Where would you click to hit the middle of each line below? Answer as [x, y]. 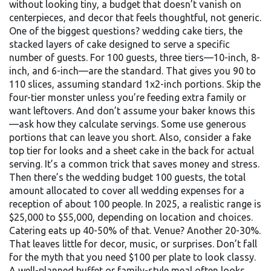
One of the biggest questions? [76, 31]
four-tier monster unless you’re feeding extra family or [128, 97]
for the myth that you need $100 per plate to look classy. [132, 257]
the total [227, 177]
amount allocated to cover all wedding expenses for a [127, 191]
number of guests [47, 57]
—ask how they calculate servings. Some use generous [128, 124]
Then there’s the [46, 177]
